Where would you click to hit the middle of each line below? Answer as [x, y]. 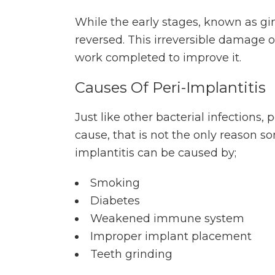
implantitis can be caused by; [156, 153]
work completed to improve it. [158, 58]
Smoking [115, 183]
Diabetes [115, 201]
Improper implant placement [171, 237]
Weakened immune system [167, 219]
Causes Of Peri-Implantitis [170, 88]
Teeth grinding [131, 254]
